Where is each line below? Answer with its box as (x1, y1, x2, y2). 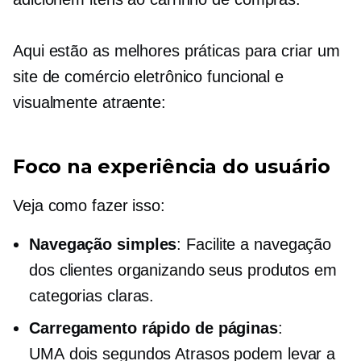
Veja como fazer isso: (13, 197, 165, 214)
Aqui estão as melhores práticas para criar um (13, 42, 340, 60)
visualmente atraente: (13, 93, 166, 111)
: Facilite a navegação (176, 235, 332, 253)
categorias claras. (29, 287, 155, 305)
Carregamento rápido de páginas (29, 319, 278, 337)
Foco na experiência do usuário (13, 155, 330, 178)
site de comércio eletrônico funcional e (13, 68, 284, 85)
